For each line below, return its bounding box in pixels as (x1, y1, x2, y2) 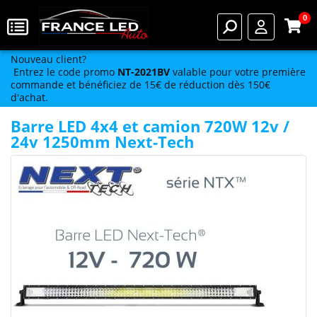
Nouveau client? (11, 52, 86, 66)
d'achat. (11, 91, 48, 104)
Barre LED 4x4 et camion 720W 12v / (11, 115, 289, 137)
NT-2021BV (117, 65, 170, 79)
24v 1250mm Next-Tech (11, 131, 194, 152)
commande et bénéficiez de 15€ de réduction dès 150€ (11, 78, 270, 91)
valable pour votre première (170, 65, 306, 79)
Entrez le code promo (11, 65, 117, 79)
